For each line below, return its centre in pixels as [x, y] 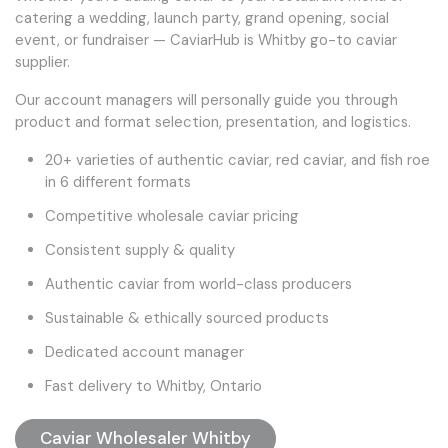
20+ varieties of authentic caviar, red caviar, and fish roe [237, 159]
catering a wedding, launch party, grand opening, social [202, 17]
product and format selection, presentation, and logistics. [213, 121]
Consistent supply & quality [139, 249]
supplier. [42, 61]
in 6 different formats [117, 181]
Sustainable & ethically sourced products [186, 317]
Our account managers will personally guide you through [206, 99]
